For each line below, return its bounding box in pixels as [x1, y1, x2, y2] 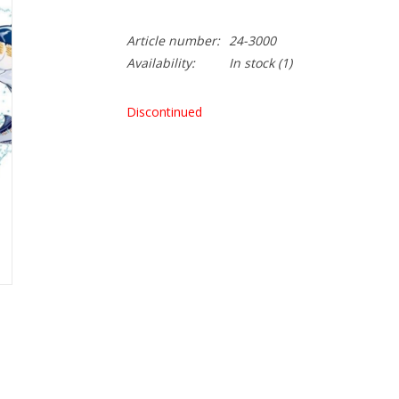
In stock [228, 54, 274, 71]
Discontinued [126, 103, 202, 120]
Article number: [126, 32, 220, 49]
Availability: [126, 54, 195, 71]
